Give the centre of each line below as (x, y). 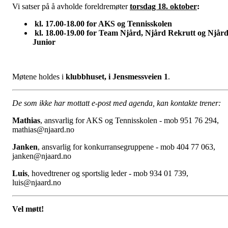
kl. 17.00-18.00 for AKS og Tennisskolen (102, 23)
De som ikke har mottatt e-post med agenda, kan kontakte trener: (117, 103)
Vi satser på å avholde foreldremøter (71, 6)
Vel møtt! (28, 209)
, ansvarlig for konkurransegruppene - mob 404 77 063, (126, 147)
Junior (44, 42)
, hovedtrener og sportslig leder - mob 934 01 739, (108, 173)
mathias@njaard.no (43, 129)
